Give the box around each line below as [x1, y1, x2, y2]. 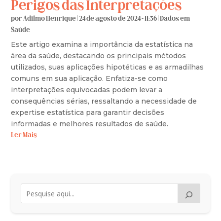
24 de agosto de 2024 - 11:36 [79, 15, 158, 23]
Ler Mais [11, 131, 37, 139]
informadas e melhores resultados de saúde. [11, 119, 169, 128]
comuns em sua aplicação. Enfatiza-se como [11, 74, 168, 83]
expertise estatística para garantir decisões [11, 108, 165, 117]
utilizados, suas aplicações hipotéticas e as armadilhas [11, 62, 204, 72]
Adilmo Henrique [23, 15, 76, 23]
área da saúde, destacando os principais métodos [11, 51, 186, 60]
